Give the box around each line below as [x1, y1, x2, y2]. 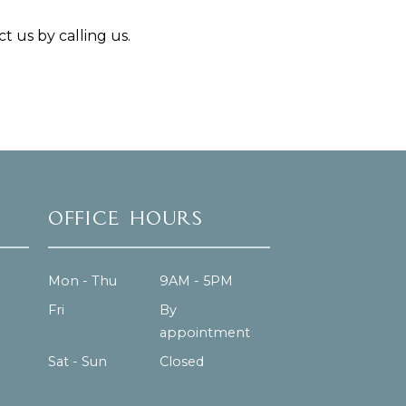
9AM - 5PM [159, 273, 233, 289]
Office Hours [48, 210, 205, 229]
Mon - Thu [48, 273, 118, 289]
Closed [159, 353, 204, 371]
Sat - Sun [48, 353, 108, 371]
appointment [159, 324, 250, 342]
